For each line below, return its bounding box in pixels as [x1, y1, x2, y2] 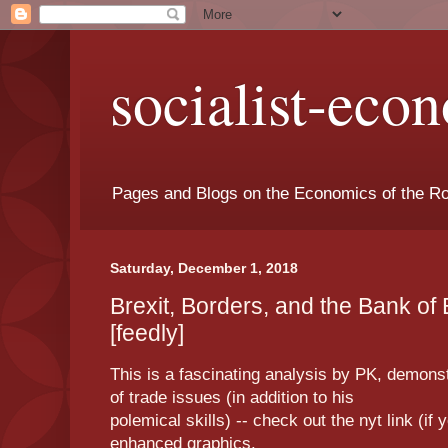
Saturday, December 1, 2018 [110, 260, 298, 277]
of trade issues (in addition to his [110, 388, 359, 408]
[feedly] [110, 319, 184, 346]
